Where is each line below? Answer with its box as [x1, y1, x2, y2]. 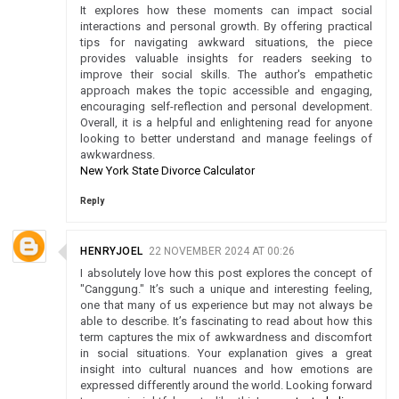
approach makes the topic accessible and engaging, [80, 84, 372, 97]
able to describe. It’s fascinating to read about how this [80, 314, 372, 328]
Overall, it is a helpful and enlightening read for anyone [80, 116, 372, 129]
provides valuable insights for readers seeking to [80, 52, 372, 65]
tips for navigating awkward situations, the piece [80, 36, 372, 49]
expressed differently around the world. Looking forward [80, 379, 372, 392]
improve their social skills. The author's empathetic [80, 68, 372, 81]
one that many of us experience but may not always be [80, 298, 372, 312]
